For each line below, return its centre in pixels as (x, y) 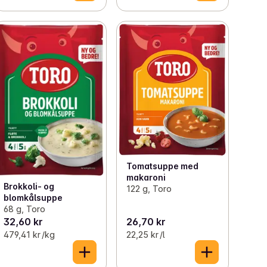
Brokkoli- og (29, 186)
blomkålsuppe (33, 197)
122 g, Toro (149, 189)
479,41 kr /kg (30, 234)
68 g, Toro (25, 209)
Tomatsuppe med (162, 166)
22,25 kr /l (145, 234)
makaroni (146, 178)
